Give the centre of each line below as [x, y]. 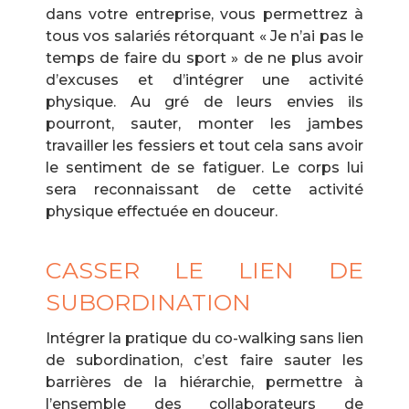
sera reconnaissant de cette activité [204, 189]
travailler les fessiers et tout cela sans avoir [204, 146]
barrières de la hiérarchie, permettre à [204, 382]
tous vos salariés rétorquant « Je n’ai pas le [204, 36]
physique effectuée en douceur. [162, 211]
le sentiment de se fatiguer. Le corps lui [204, 168]
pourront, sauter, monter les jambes [204, 124]
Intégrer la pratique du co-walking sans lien [204, 338]
